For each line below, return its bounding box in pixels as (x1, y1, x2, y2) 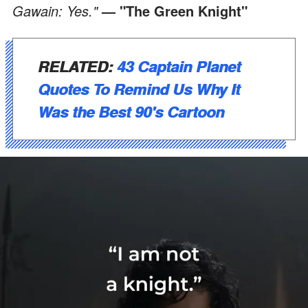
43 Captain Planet (117, 54, 241, 77)
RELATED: (38, 54, 117, 77)
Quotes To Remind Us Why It (38, 77, 240, 100)
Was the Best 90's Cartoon (38, 100, 224, 122)
